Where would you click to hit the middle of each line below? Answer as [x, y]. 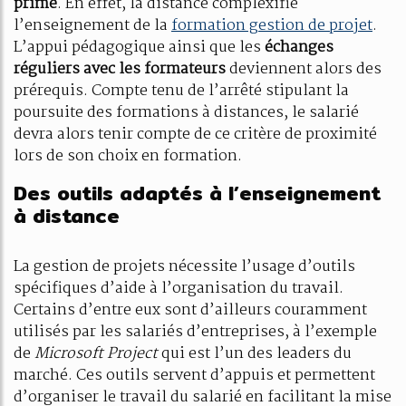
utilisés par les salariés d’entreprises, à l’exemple [195, 332]
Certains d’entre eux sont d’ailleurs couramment [190, 310]
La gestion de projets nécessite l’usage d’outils [184, 267]
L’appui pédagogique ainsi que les [139, 48]
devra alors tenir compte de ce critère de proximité [195, 135]
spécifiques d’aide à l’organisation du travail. [179, 289]
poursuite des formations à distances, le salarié [186, 113]
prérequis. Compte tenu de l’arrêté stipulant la [181, 91]
